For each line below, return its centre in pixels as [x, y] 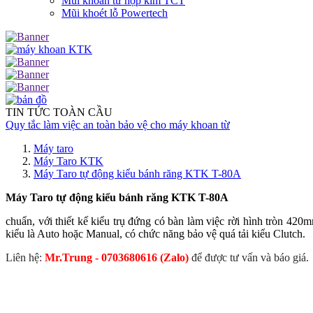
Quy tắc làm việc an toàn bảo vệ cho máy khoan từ [118, 125]
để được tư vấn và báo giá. [249, 257]
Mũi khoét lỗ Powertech [115, 13]
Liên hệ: [25, 257]
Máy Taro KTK [68, 161]
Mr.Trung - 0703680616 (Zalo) [117, 257]
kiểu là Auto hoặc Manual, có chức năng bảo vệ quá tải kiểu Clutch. [155, 234]
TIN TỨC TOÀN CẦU [59, 112]
